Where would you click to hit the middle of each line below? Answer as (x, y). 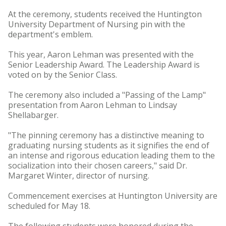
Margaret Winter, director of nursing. (79, 176)
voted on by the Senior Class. (63, 75)
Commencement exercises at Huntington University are (113, 196)
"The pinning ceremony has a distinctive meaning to (106, 135)
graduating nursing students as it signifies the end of (109, 145)
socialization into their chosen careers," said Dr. (98, 165)
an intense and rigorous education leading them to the (111, 155)
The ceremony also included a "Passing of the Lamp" (107, 95)
